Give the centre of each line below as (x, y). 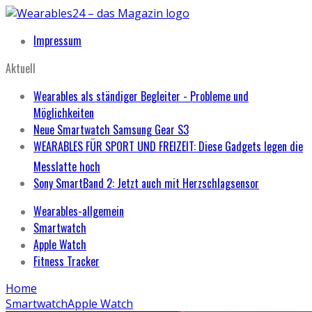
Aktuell (21, 68)
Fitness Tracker (67, 261)
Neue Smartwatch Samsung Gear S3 (111, 130)
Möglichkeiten (64, 113)
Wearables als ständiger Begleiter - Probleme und (141, 96)
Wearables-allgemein (79, 211)
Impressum (57, 40)
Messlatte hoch (67, 166)
